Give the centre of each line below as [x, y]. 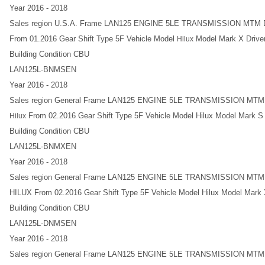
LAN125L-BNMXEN [43, 146]
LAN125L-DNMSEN [43, 223]
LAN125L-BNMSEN [43, 70]
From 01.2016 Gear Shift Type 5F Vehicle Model [93, 39]
